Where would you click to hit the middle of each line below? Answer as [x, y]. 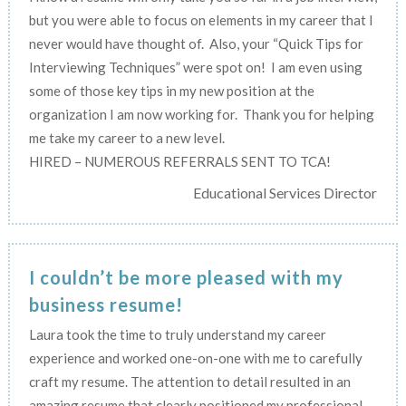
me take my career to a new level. [126, 137]
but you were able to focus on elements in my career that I [201, 19]
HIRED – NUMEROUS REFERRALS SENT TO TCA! [179, 161]
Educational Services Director [285, 192]
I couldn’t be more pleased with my [186, 277]
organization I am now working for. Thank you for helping [201, 114]
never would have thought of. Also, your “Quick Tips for [196, 43]
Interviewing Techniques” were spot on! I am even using [195, 67]
